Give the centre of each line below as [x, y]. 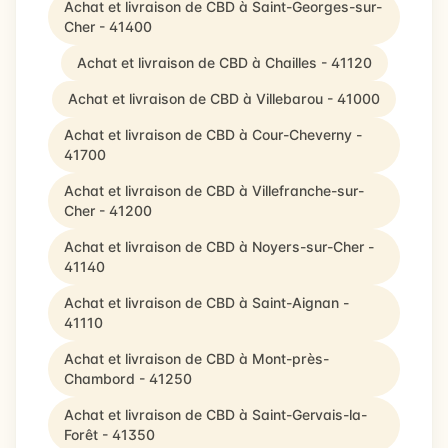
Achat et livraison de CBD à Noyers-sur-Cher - [219, 246]
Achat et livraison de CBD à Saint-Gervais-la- [215, 414]
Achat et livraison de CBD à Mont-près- [196, 358]
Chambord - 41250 [128, 378]
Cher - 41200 [108, 210]
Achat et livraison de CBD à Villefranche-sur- [214, 190]
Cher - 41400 [108, 26]
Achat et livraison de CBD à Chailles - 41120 [224, 62]
